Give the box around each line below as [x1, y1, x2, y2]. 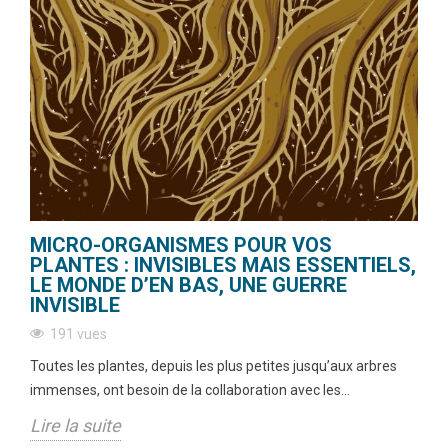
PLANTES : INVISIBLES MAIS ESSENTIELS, [30, 253, 416, 278]
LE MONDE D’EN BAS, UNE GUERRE [30, 273, 347, 298]
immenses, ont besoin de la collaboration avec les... [30, 382, 350, 399]
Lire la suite [30, 415, 121, 437]
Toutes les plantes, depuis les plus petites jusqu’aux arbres [30, 358, 397, 375]
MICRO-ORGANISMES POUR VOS [30, 233, 332, 258]
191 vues [50, 326, 107, 343]
